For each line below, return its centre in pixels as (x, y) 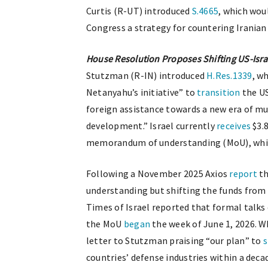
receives (234, 126)
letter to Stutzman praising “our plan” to (175, 240)
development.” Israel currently (152, 126)
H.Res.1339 (229, 75)
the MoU (105, 224)
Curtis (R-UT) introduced (139, 11)
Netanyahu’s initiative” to (142, 92)
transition (219, 92)
